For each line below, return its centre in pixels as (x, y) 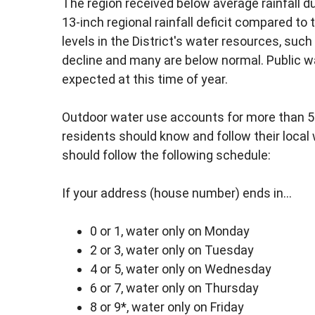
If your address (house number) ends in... (177, 193)
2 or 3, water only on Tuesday (172, 250)
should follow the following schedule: (166, 155)
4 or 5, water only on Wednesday (181, 269)
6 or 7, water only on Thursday (174, 288)
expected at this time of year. (145, 79)
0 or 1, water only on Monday (170, 231)
